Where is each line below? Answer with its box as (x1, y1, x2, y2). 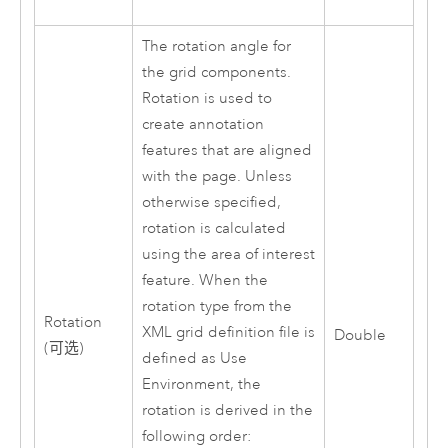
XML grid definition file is (141, 322, 315, 342)
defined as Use (141, 348, 247, 368)
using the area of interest (141, 244, 315, 264)
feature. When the (141, 270, 268, 290)
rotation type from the (141, 296, 292, 316)
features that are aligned (141, 140, 312, 160)
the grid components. (141, 62, 291, 82)
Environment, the (141, 374, 261, 394)
